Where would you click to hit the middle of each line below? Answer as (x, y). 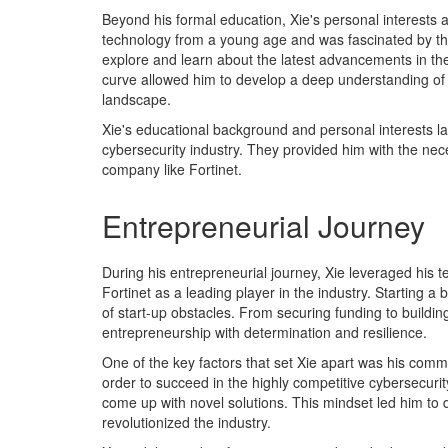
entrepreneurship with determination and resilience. (264, 332)
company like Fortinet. (172, 169)
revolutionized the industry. (186, 422)
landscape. (136, 99)
